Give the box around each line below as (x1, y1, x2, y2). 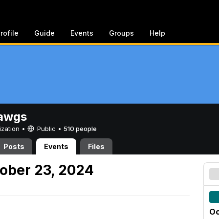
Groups (109, 29, 134, 37)
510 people (64, 125, 97, 132)
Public (35, 125, 58, 132)
